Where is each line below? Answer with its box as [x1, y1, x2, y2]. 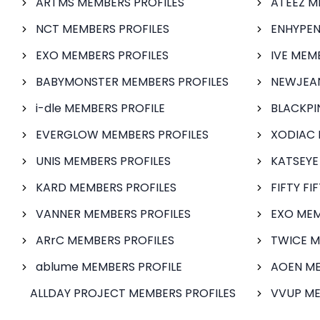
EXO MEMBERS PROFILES [36, 47, 169, 64]
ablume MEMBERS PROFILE [36, 259, 182, 275]
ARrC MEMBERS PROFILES [36, 232, 174, 249]
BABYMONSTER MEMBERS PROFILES [36, 74, 229, 90]
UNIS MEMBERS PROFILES [36, 153, 171, 169]
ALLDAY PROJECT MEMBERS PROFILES [30, 285, 236, 301]
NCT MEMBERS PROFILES [36, 21, 169, 37]
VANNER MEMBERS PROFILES [36, 206, 191, 222]
